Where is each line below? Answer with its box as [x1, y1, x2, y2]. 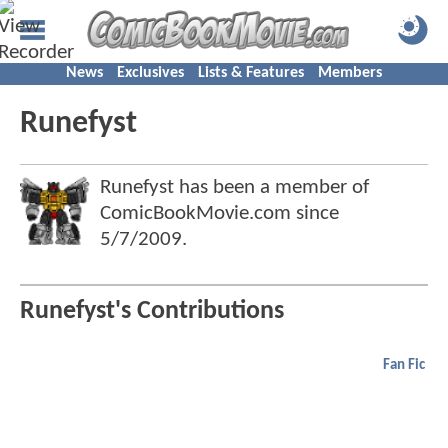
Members [318, 65, 382, 81]
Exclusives [117, 65, 184, 81]
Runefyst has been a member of [100, 177, 369, 198]
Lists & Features [198, 65, 304, 81]
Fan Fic [383, 358, 425, 374]
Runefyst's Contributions [20, 299, 284, 325]
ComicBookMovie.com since [100, 203, 339, 224]
